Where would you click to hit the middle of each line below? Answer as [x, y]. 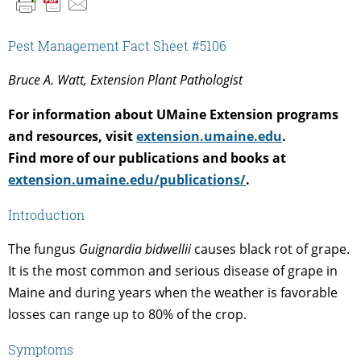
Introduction [46, 214]
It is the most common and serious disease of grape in [173, 270]
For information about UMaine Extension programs [173, 114]
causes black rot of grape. [270, 249]
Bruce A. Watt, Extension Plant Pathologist [125, 79]
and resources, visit [72, 136]
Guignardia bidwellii [135, 249]
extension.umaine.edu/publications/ [127, 179]
